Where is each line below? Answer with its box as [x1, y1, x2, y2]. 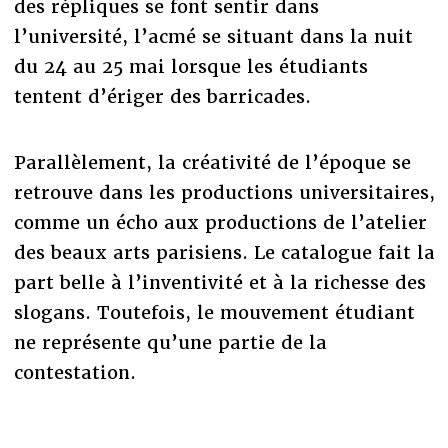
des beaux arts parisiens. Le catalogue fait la [13, 241, 435, 265]
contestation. [13, 361, 136, 385]
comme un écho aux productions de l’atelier [13, 211, 427, 235]
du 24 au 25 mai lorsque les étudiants [13, 55, 368, 79]
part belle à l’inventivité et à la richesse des [13, 271, 426, 295]
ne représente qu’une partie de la [13, 331, 327, 355]
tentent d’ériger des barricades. [13, 85, 311, 109]
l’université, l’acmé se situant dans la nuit [13, 25, 413, 49]
